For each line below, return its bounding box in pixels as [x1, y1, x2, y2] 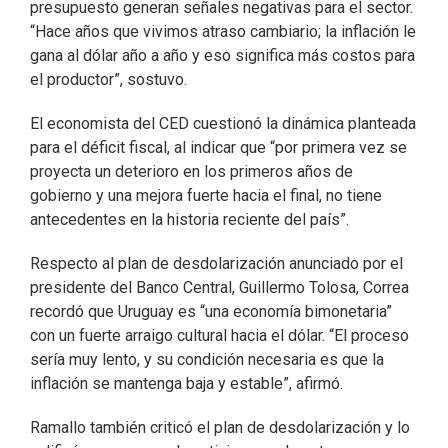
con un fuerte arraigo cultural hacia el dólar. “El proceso [30, 326, 409, 345]
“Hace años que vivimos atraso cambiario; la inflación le [30, 22, 416, 41]
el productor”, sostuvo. [30, 70, 187, 89]
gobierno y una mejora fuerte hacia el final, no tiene [30, 186, 382, 205]
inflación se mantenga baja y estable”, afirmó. [30, 374, 343, 393]
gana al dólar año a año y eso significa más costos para [30, 46, 415, 65]
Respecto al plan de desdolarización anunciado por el [30, 254, 403, 273]
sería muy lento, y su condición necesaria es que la [30, 350, 384, 369]
